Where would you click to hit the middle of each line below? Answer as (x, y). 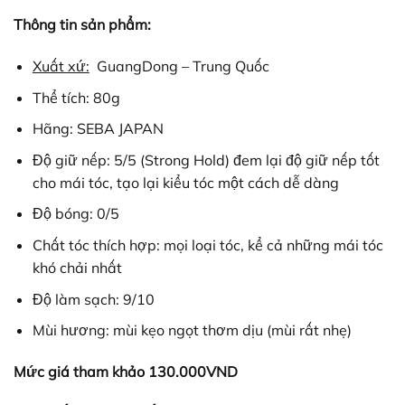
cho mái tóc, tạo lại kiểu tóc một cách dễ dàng (185, 182)
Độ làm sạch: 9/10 (93, 299)
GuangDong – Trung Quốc (179, 66)
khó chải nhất (77, 267)
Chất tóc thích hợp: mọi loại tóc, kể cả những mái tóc (207, 245)
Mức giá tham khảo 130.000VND (126, 371)
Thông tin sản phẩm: (82, 25)
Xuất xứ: (61, 66)
